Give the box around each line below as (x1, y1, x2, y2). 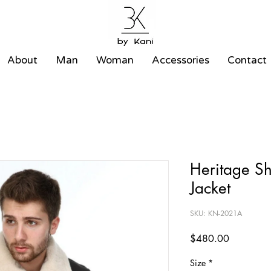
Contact (227, 54, 267, 67)
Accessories (151, 54, 209, 67)
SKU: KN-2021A (190, 208, 242, 219)
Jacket (190, 178, 230, 199)
